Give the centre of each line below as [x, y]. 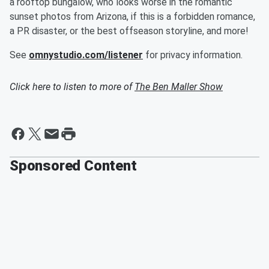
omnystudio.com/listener [86, 55]
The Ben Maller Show [179, 87]
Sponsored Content [73, 166]
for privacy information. [193, 55]
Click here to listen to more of [72, 87]
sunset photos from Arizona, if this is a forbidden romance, [132, 17]
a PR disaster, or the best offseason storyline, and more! [129, 31]
